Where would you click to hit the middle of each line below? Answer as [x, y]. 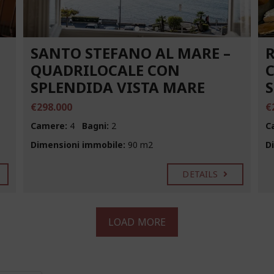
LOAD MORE [137, 222]
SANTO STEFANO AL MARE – [130, 53]
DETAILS [202, 174]
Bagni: [95, 125]
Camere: [49, 125]
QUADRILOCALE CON [105, 70]
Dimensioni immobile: [78, 144]
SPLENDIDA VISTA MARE [117, 87]
